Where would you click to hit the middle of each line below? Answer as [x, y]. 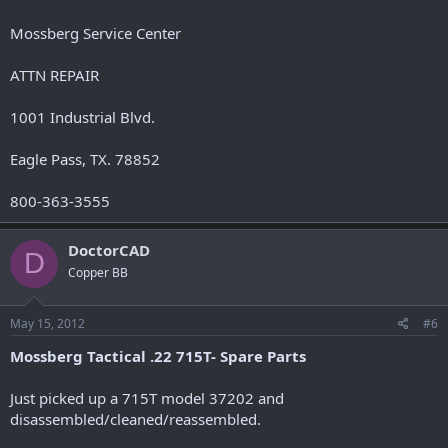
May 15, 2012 [47, 323]
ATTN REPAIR [54, 74]
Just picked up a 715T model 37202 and [147, 398]
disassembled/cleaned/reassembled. [135, 419]
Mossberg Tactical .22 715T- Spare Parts [158, 356]
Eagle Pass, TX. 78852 [85, 158]
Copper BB [98, 272]
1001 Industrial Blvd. [82, 116]
